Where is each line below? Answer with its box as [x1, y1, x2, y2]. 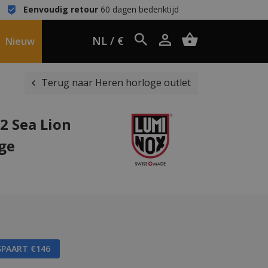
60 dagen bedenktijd [98, 4, 179, 15]
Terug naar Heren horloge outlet [41, 76, 191, 89]
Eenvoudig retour [23, 4, 98, 15]
